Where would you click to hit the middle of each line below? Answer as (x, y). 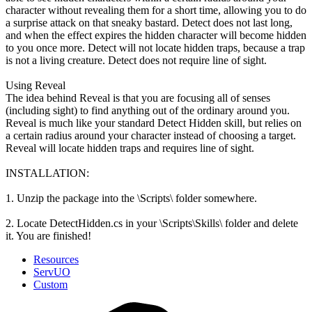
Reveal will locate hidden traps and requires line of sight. (130, 148)
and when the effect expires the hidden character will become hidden (156, 35)
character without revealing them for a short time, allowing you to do (156, 10)
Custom (50, 284)
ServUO (52, 272)
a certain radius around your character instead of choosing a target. (151, 135)
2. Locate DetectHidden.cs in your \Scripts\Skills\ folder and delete (152, 223)
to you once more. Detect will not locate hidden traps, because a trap (155, 47)
